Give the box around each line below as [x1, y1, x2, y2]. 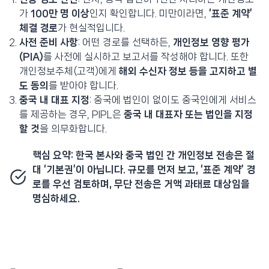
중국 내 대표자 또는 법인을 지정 [123, 109, 253, 119]
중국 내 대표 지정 [19, 94, 89, 105]
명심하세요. [32, 193, 80, 204]
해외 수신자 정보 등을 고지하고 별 [118, 65, 257, 76]
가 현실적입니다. [57, 22, 125, 33]
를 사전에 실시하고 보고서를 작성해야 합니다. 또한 [43, 51, 249, 62]
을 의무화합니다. [39, 123, 107, 134]
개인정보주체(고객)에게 [19, 65, 119, 76]
